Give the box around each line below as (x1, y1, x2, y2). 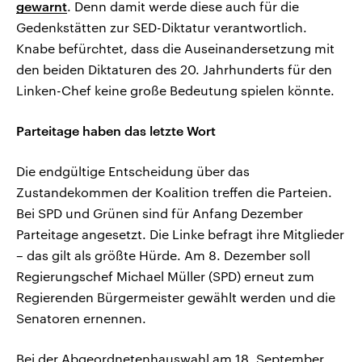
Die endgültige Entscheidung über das (16, 163, 250, 179)
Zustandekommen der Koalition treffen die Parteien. (16, 184, 332, 200)
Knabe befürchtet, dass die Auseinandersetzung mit (16, 40, 335, 57)
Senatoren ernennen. (16, 310, 146, 326)
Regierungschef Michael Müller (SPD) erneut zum (16, 268, 314, 284)
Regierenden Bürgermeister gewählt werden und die (16, 289, 335, 305)
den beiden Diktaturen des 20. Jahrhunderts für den (16, 61, 332, 78)
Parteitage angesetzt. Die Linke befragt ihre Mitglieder (16, 226, 344, 242)
